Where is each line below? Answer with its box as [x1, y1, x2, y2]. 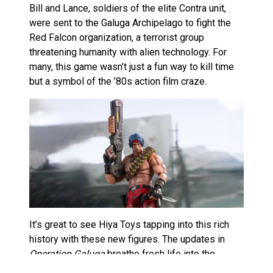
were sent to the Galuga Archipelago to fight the [29, 16, 231, 29]
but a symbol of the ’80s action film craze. [29, 75, 207, 87]
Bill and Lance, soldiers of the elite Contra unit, [29, 2, 226, 14]
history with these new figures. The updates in [29, 233, 225, 246]
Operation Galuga [29, 248, 105, 260]
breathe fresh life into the [105, 248, 215, 260]
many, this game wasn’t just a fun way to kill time [29, 60, 234, 73]
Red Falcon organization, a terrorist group [29, 31, 204, 43]
